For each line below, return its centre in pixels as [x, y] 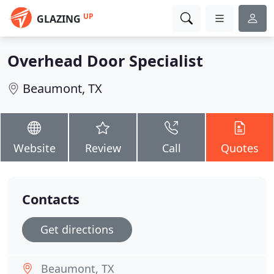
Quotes [240, 148]
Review [103, 148]
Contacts [51, 199]
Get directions [77, 229]
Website [34, 148]
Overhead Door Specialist [105, 61]
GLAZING [59, 19]
